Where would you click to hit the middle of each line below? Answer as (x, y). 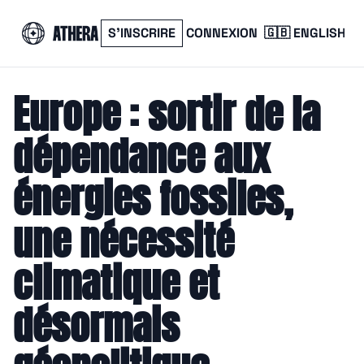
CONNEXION (222, 33)
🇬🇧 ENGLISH (305, 33)
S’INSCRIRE (142, 33)
